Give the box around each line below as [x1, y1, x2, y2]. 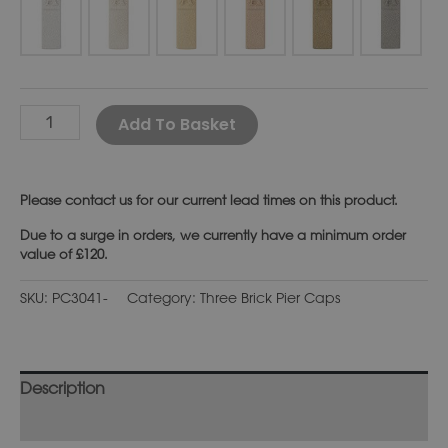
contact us [65, 191, 132, 208]
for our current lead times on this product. [132, 191, 398, 208]
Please [20, 191, 65, 208]
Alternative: [257, 103, 345, 124]
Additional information [20, 412, 190, 433]
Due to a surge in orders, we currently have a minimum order [20, 226, 406, 243]
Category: [127, 288, 200, 306]
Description [20, 377, 105, 398]
